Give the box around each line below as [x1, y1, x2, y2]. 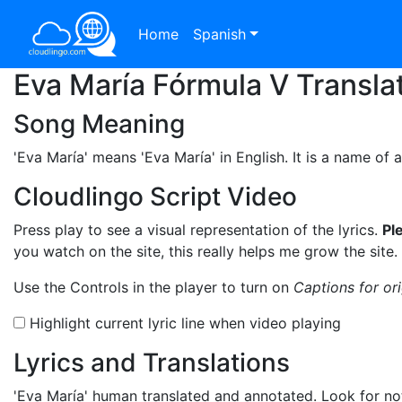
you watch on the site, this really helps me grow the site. [13, 242, 398, 260]
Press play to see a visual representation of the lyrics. [13, 221, 382, 239]
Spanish [193, 25, 247, 43]
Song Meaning [13, 109, 185, 139]
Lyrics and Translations [13, 347, 290, 378]
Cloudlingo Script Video [13, 181, 297, 212]
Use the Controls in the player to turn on [13, 278, 293, 296]
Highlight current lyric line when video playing [25, 314, 341, 332]
